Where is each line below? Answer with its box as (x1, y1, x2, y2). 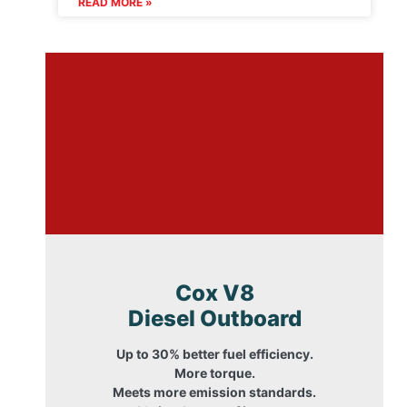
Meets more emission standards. (113, 384, 316, 401)
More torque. (174, 365, 255, 382)
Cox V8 (174, 280, 254, 307)
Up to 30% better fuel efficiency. (115, 346, 313, 362)
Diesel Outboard (127, 305, 302, 333)
